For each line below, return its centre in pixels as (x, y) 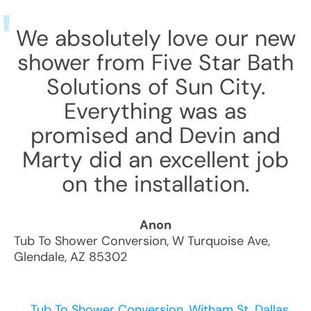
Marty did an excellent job (155, 160)
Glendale (39, 257)
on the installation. (155, 184)
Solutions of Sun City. (155, 87)
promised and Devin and (155, 135)
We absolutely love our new (155, 38)
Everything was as (155, 111)
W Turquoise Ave (220, 241)
